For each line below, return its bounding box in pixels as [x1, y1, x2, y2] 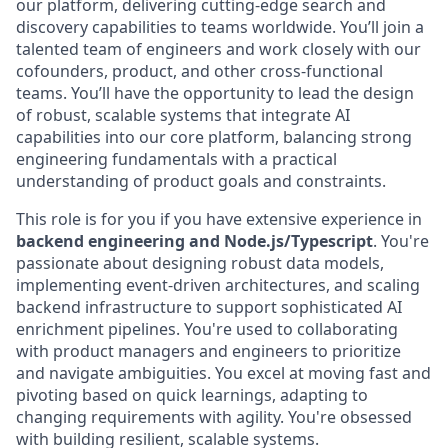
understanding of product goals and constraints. [16, 170, 386, 192]
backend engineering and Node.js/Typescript [16, 230, 373, 252]
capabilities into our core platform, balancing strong [16, 126, 412, 148]
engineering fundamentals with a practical [16, 148, 337, 170]
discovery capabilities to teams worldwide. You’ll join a [16, 16, 424, 38]
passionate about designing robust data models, [16, 252, 384, 274]
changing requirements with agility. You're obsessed [16, 406, 412, 428]
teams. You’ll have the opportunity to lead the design [16, 82, 414, 104]
